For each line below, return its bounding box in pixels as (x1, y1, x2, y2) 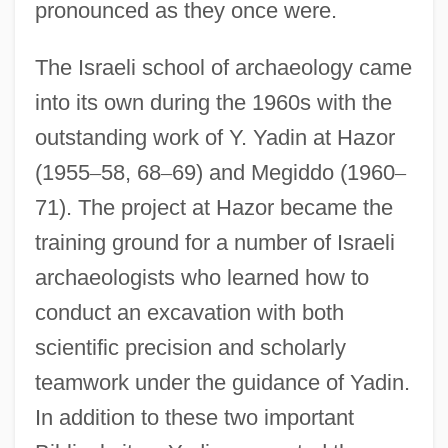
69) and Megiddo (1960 (171, 159, 395, 185)
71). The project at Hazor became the (34, 194, 393, 220)
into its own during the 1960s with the (34, 89, 392, 115)
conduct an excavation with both (34, 299, 344, 325)
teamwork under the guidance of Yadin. (34, 369, 410, 395)
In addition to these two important (34, 404, 354, 430)
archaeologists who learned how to (34, 264, 369, 290)
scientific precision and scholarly (34, 334, 346, 360)
